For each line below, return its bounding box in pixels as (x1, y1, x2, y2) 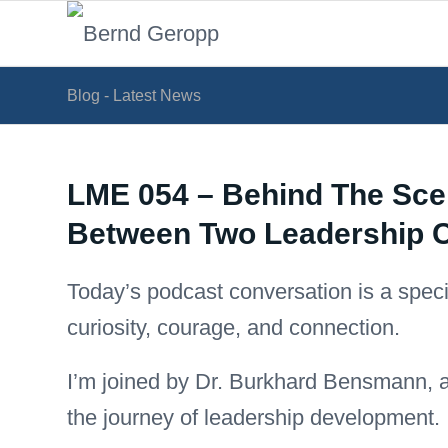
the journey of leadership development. (67, 405, 440, 431)
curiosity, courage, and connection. (67, 314, 400, 340)
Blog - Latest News (67, 87, 201, 104)
